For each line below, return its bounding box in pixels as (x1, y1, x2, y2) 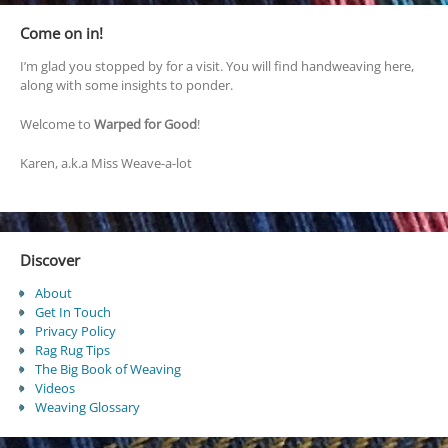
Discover (19, 250, 80, 271)
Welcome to (19, 114, 94, 133)
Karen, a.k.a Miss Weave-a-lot (19, 153, 192, 172)
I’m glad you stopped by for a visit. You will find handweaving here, (19, 56, 414, 75)
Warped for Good (93, 114, 197, 133)
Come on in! (19, 23, 103, 44)
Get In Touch (34, 302, 111, 321)
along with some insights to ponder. (19, 75, 233, 94)
